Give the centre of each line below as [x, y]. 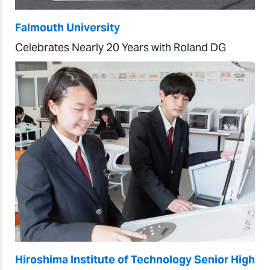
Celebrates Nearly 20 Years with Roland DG [121, 48]
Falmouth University [67, 28]
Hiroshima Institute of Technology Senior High [135, 259]
